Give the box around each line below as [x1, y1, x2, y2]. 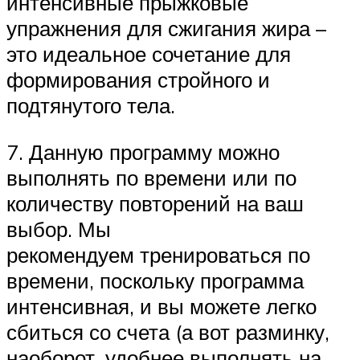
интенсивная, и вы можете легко [6, 292, 317, 319]
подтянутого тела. [6, 92, 175, 119]
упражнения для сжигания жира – [6, 15, 326, 42]
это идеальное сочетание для [6, 41, 291, 67]
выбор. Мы [6, 215, 111, 242]
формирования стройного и [6, 67, 270, 93]
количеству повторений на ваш [6, 190, 304, 216]
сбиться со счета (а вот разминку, [6, 318, 329, 345]
